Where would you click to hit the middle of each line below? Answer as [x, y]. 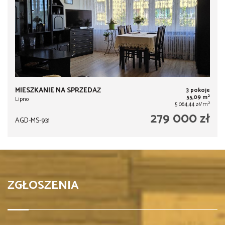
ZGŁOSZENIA [43, 185]
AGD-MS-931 [32, 121]
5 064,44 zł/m [191, 104]
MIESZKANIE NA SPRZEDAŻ [58, 90]
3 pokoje [198, 90]
